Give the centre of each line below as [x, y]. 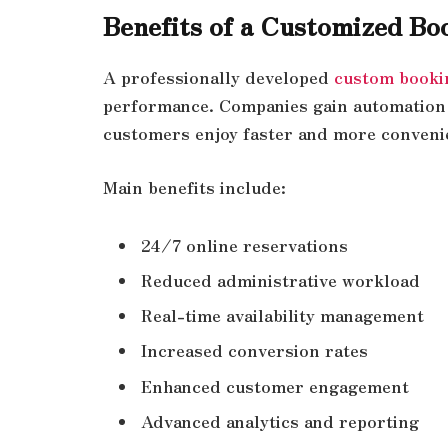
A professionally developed [218, 77]
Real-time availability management [282, 315]
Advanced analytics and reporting [280, 421]
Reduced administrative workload [280, 279]
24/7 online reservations [244, 244]
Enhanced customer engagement [275, 385]
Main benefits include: [194, 186]
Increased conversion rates [254, 350]
